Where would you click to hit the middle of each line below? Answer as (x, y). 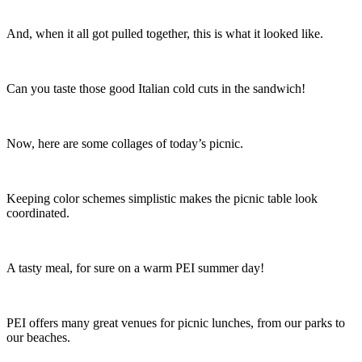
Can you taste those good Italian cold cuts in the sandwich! (156, 88)
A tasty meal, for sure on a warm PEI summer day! (135, 267)
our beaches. (38, 337)
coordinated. (38, 213)
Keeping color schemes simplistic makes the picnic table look (162, 198)
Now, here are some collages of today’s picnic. (125, 143)
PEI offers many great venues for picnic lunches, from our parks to (176, 322)
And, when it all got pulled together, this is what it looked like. (165, 33)
